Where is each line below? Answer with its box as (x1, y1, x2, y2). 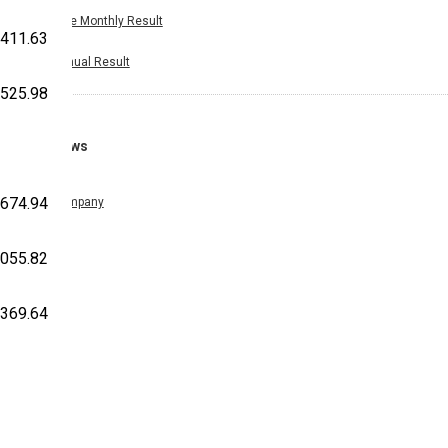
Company (51, 195, 104, 210)
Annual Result (51, 54, 130, 69)
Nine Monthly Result (51, 13, 163, 28)
